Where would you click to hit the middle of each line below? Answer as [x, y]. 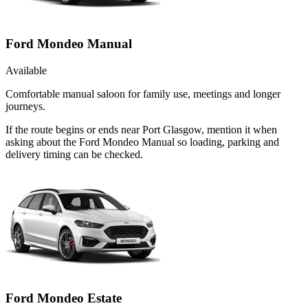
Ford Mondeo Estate [64, 298]
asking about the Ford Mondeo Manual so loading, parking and [142, 142]
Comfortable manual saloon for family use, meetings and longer [143, 94]
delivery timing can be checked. [74, 155]
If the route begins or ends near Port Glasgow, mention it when [141, 130]
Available [26, 71]
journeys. [25, 107]
